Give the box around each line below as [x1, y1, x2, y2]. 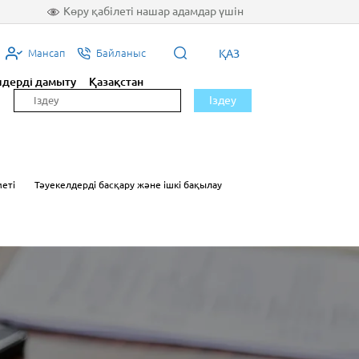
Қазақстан [89, 75, 144, 88]
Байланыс [96, 47, 146, 59]
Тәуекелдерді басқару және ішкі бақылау [34, 179, 222, 191]
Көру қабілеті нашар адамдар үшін [63, 4, 244, 18]
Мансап [28, 47, 65, 59]
